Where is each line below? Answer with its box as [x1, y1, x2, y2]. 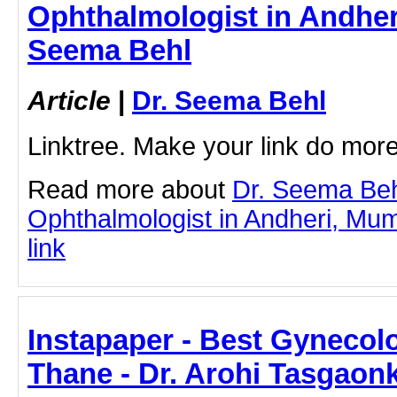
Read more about [27, 175, 232, 205]
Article [27, 84, 111, 115]
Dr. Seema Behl [132, 84, 326, 115]
